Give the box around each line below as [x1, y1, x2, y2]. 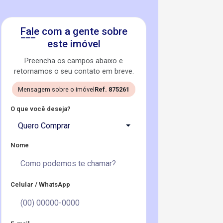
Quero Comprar [18, 121, 70, 130]
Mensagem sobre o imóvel [18, 86, 95, 93]
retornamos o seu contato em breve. [13, 67, 134, 76]
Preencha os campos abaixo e [24, 57, 123, 65]
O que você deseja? [10, 105, 71, 112]
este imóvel [47, 38, 101, 50]
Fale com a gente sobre [20, 25, 127, 37]
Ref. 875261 [95, 86, 129, 93]
